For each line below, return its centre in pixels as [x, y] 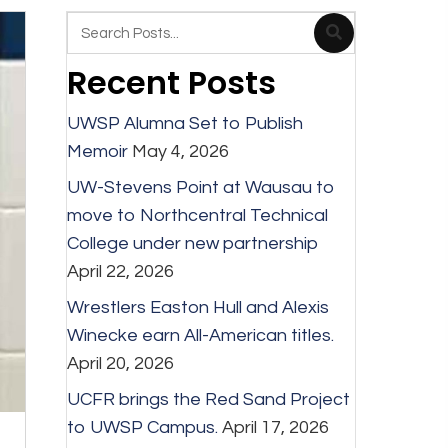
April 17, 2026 [275, 428]
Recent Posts [171, 83]
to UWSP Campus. [142, 428]
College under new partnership [192, 244]
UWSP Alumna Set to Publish [184, 124]
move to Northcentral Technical [197, 216]
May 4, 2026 [180, 152]
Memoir [97, 152]
